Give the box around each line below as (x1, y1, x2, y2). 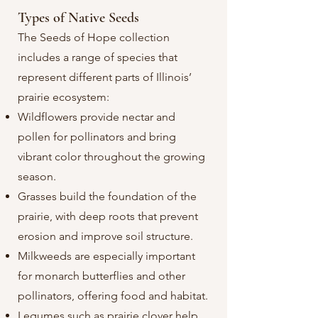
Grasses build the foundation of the (18, 190, 197, 203)
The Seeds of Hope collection (18, 31, 170, 44)
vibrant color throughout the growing (18, 150, 205, 163)
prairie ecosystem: (18, 90, 109, 104)
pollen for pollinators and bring (18, 130, 176, 143)
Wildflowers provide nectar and (18, 110, 175, 124)
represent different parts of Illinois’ (18, 70, 192, 84)
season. (18, 170, 56, 183)
